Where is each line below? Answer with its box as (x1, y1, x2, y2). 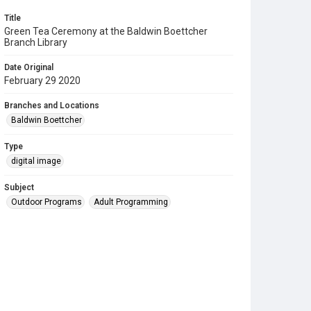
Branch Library (4, 37, 67, 48)
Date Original (4, 62, 53, 72)
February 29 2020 (4, 75, 81, 86)
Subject (4, 183, 34, 192)
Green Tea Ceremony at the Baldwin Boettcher (4, 26, 208, 37)
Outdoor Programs (11, 197, 82, 207)
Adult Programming (94, 197, 168, 207)
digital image (11, 156, 61, 166)
